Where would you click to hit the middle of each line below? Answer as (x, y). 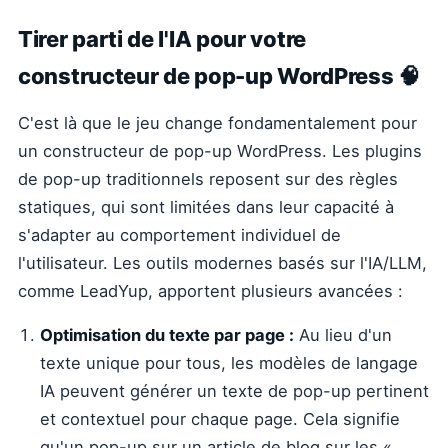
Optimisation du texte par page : (167, 335)
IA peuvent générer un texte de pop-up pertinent (234, 391)
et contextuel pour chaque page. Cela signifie (220, 419)
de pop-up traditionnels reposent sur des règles (208, 179)
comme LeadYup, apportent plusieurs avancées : (210, 291)
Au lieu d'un (343, 335)
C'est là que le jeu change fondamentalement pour (217, 123)
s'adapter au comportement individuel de (179, 235)
